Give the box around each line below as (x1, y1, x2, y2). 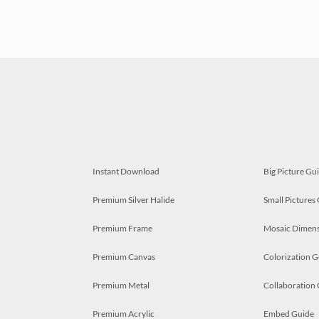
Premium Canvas (93, 251, 155, 262)
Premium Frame (93, 222, 152, 234)
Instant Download (93, 165, 159, 177)
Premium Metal (93, 279, 150, 291)
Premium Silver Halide (93, 194, 174, 205)
